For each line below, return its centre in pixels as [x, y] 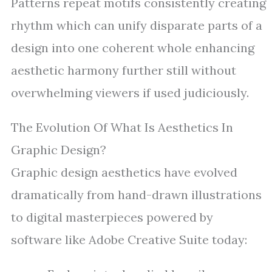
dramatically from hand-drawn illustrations [136, 195]
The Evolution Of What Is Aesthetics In [122, 127]
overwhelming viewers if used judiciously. [130, 93]
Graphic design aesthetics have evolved [124, 172]
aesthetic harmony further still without [124, 70]
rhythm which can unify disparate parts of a [137, 25]
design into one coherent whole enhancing [133, 48]
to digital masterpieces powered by [112, 217]
